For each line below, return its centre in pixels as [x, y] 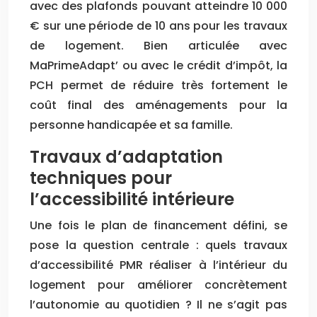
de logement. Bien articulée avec [158, 45]
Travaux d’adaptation [126, 156]
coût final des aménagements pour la [158, 105]
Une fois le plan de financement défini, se [158, 225]
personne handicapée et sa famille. [131, 125]
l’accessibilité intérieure [132, 199]
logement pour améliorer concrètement [158, 284]
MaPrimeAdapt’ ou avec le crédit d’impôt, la [158, 65]
